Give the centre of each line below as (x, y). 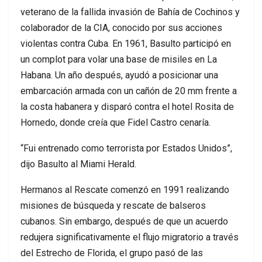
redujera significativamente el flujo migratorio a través (130, 237)
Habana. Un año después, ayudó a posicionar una (119, 75)
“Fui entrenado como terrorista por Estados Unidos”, (126, 148)
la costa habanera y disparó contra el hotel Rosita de (127, 106)
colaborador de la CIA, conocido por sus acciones (121, 27)
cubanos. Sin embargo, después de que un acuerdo (124, 221)
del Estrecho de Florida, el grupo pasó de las (112, 253)
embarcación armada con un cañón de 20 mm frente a (129, 91)
